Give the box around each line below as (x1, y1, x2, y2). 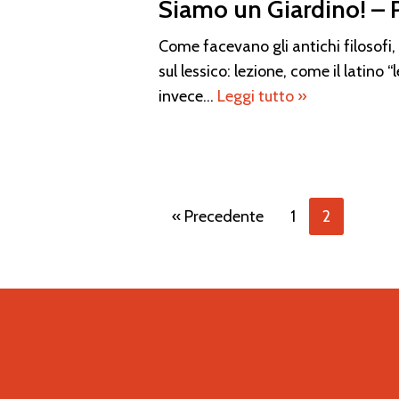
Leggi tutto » (217, 85, 308, 106)
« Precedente (172, 206, 265, 226)
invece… (159, 85, 218, 106)
